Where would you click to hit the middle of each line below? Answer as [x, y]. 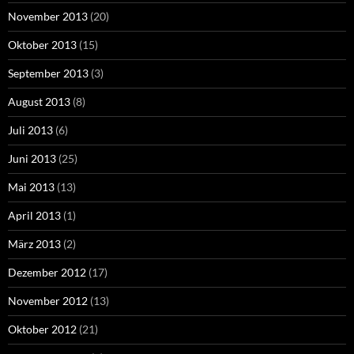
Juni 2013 [32, 159]
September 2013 [48, 73]
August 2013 [39, 102]
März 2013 [34, 244]
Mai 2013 [31, 187]
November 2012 [48, 301]
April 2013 [34, 216]
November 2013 [48, 17]
